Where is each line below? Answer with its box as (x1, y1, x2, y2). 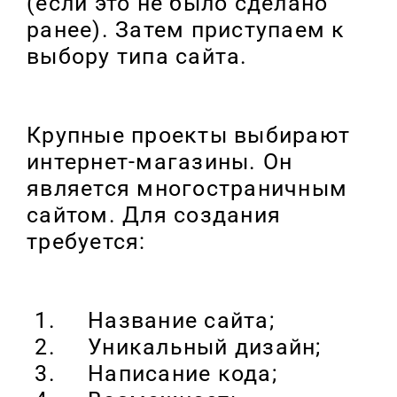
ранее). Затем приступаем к (27, 17, 346, 43)
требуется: (27, 229, 146, 255)
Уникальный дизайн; (62, 334, 322, 361)
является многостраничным (27, 175, 347, 202)
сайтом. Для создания (27, 202, 281, 229)
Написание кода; (62, 361, 277, 387)
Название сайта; (62, 307, 275, 334)
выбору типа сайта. (27, 43, 248, 70)
